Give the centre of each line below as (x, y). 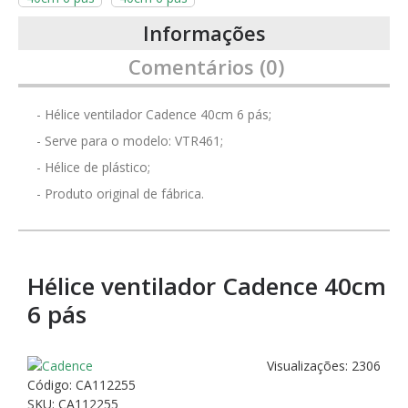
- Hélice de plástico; (93, 167)
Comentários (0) (206, 66)
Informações (204, 33)
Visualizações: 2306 (324, 366)
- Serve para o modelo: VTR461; (130, 141)
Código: (51, 385)
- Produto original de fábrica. (120, 194)
